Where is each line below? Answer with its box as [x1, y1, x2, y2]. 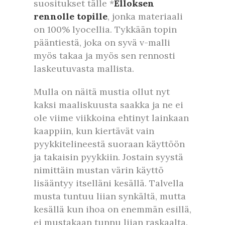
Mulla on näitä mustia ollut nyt [34, 86, 170, 98]
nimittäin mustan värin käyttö [34, 164, 164, 176]
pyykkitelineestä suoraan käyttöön [34, 138, 185, 150]
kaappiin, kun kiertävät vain [34, 125, 154, 137]
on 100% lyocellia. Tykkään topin [34, 24, 177, 36]
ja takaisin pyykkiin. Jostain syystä [34, 151, 183, 163]
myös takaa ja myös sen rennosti [34, 50, 175, 62]
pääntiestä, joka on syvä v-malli [34, 37, 170, 49]
